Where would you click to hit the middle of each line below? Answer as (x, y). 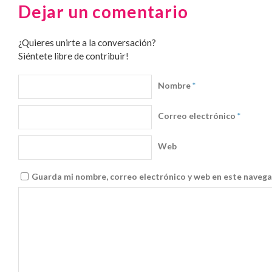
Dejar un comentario (103, 12)
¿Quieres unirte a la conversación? (87, 42)
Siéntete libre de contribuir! (73, 56)
